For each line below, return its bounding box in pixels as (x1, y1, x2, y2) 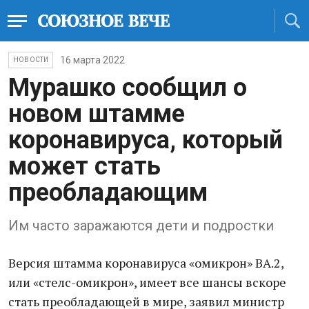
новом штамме (8, 99, 185, 128)
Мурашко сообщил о (8, 73, 247, 102)
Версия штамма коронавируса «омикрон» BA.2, (8, 255, 283, 271)
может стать (8, 152, 161, 181)
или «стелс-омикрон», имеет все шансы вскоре (8, 274, 286, 290)
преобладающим (8, 178, 208, 207)
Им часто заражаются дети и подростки (8, 217, 274, 234)
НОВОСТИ (13, 56, 49, 63)
